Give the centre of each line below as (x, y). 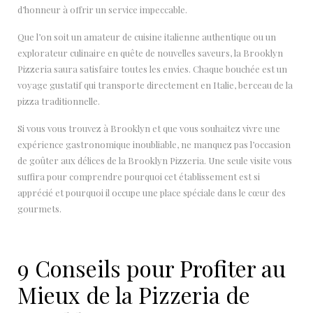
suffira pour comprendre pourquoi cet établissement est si (139, 176)
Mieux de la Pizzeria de (134, 294)
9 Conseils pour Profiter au (152, 268)
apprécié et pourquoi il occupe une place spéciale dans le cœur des (152, 192)
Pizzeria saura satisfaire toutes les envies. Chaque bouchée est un (152, 68)
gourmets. (39, 208)
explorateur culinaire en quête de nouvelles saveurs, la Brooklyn (150, 52)
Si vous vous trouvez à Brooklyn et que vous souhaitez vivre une (149, 128)
